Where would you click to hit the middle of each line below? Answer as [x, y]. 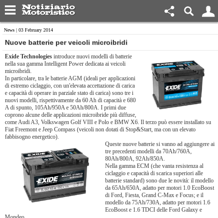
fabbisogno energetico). [32, 137]
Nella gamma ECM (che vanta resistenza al [154, 166]
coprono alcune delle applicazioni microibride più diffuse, [71, 115]
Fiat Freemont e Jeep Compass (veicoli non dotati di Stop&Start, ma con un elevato [100, 129]
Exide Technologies [28, 56]
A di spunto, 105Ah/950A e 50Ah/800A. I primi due [65, 108]
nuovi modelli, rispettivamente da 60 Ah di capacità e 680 [70, 100]
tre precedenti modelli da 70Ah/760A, [148, 151]
